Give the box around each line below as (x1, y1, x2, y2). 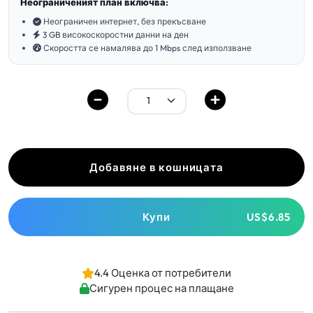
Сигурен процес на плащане (89, 282, 234, 295)
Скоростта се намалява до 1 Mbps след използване (43, 43, 252, 53)
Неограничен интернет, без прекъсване (43, 16, 206, 27)
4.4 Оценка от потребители (94, 266, 231, 279)
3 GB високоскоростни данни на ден (43, 29, 189, 40)
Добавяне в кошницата (89, 161, 224, 174)
